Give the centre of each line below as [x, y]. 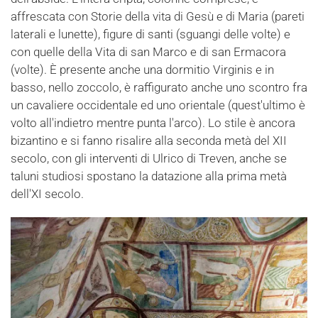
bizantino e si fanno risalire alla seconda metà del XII [149, 140]
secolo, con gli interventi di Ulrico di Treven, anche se [149, 158]
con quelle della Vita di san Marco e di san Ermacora [148, 51]
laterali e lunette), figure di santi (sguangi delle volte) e [150, 34]
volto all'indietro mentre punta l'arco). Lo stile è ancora [153, 122]
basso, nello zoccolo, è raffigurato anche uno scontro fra [159, 87]
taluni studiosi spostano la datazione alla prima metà [149, 176]
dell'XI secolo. [47, 193]
